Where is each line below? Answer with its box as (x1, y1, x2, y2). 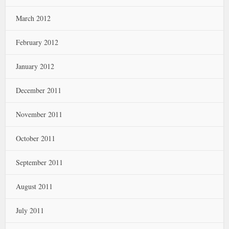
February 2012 (16, 37, 59, 47)
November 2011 (16, 109, 63, 119)
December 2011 (16, 85, 62, 95)
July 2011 (16, 205, 44, 215)
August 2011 (16, 181, 53, 191)
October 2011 (16, 133, 56, 143)
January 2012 (16, 61, 55, 71)
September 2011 (16, 157, 63, 167)
